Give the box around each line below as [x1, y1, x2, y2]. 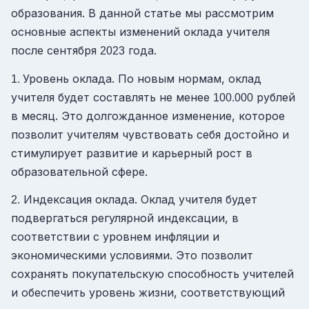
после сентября [11, 43, 100, 57]
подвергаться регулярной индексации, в [11, 211, 239, 226]
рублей [253, 90, 295, 104]
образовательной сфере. [11, 164, 148, 179]
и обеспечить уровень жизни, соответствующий [11, 286, 285, 300]
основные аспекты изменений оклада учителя [11, 24, 270, 39]
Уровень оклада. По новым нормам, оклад [23, 71, 261, 86]
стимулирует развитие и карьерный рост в [11, 146, 252, 160]
